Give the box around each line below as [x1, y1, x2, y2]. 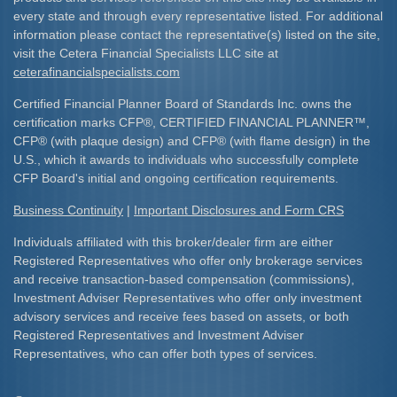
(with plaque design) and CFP [47, 134, 217, 148]
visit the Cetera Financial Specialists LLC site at [13, 46, 278, 60]
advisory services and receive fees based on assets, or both [13, 309, 349, 323]
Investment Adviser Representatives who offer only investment [13, 291, 362, 305]
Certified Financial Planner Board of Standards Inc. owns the [13, 97, 352, 111]
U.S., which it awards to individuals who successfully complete [13, 152, 359, 167]
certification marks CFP [13, 115, 144, 129]
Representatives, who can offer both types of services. [13, 346, 317, 361]
